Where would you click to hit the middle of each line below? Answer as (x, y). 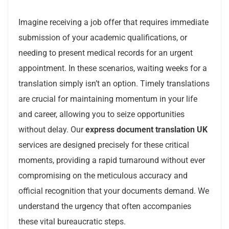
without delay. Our (52, 130)
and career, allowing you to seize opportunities (101, 114)
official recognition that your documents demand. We (114, 191)
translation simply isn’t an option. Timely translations (114, 84)
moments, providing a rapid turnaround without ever (112, 160)
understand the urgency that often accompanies (105, 206)
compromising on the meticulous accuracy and (103, 176)
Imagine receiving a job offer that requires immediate (113, 22)
